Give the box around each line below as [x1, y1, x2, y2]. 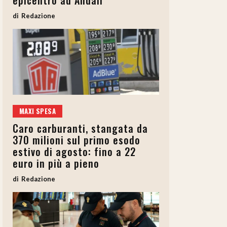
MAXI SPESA [19, 106, 56, 117]
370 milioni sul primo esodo [13, 132, 140, 148]
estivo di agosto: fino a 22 [13, 144, 136, 160]
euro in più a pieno [13, 156, 99, 171]
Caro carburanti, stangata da [13, 121, 148, 136]
